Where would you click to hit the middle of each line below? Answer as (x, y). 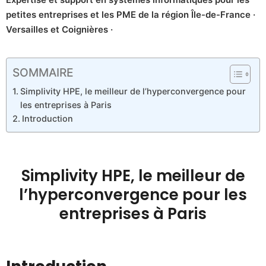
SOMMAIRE (43, 73)
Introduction (47, 118)
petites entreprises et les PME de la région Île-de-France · (131, 14)
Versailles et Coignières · (59, 29)
